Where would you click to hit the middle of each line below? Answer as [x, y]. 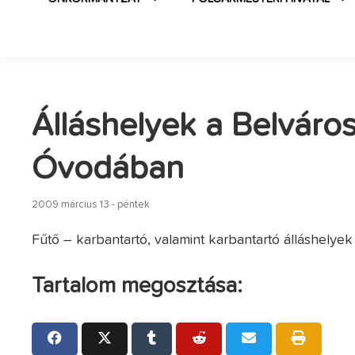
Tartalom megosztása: [137, 286]
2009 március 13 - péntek [91, 204]
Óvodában [108, 169]
